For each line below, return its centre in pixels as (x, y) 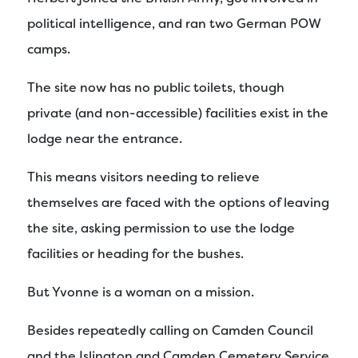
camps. (49, 49)
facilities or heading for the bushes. (135, 253)
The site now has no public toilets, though (156, 87)
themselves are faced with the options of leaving (178, 202)
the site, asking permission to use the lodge (161, 228)
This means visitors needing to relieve (143, 177)
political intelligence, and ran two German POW (174, 23)
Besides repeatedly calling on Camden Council (170, 330)
